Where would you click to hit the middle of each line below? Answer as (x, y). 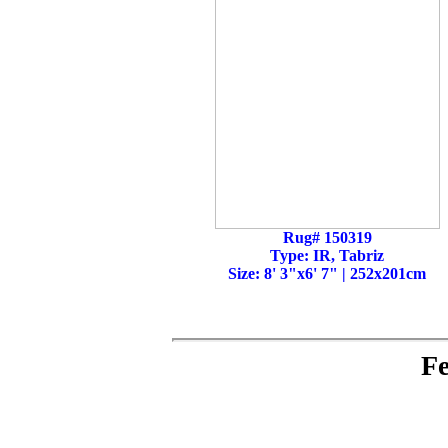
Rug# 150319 (327, 237)
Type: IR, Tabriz (327, 255)
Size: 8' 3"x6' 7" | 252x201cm (327, 273)
